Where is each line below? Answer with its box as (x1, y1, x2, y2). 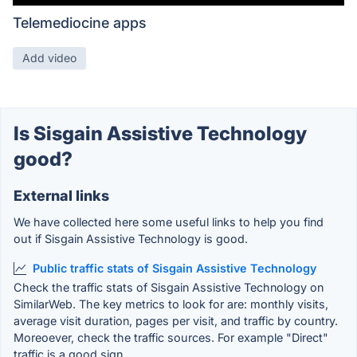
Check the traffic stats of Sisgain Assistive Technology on (14, 280, 324, 294)
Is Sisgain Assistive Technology (14, 122, 307, 146)
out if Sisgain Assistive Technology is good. (14, 232, 248, 246)
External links (14, 187, 109, 205)
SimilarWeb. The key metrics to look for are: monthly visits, (14, 296, 328, 311)
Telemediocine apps (13, 14, 147, 32)
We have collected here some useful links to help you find (14, 215, 324, 229)
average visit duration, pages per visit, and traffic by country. (14, 313, 338, 328)
